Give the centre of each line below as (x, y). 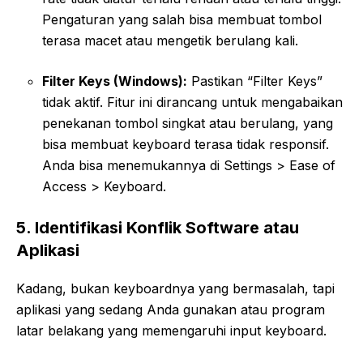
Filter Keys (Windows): (115, 81)
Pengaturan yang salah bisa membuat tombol (182, 19)
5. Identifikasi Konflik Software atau (158, 227)
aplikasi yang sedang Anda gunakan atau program (171, 309)
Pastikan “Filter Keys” (255, 81)
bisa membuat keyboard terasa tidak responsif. (186, 144)
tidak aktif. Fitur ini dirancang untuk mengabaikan (192, 102)
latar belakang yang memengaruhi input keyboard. (171, 330)
